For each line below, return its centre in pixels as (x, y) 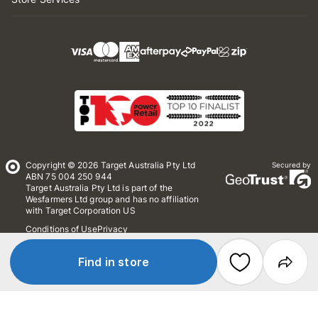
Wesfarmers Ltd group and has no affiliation (113, 199)
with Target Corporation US (81, 210)
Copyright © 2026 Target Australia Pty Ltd (111, 165)
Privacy (113, 229)
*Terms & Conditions (151, 243)
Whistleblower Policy (68, 243)
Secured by (291, 165)
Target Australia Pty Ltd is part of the (99, 188)
